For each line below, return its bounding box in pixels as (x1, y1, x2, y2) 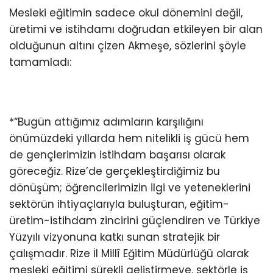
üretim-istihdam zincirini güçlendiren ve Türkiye (9, 213, 260, 228)
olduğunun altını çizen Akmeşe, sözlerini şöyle (9, 38, 246, 53)
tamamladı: (9, 54, 71, 69)
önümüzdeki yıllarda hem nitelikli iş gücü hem (9, 130, 249, 146)
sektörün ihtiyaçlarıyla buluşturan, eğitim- (9, 196, 229, 211)
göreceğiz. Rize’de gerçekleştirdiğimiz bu (9, 163, 220, 179)
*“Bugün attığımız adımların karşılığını (9, 114, 204, 129)
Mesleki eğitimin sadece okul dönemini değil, (9, 5, 243, 20)
